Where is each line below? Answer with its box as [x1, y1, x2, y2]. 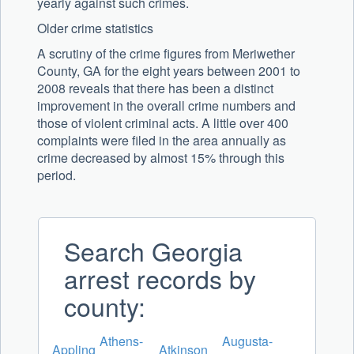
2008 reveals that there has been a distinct [37, 79, 273, 98]
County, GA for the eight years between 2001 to [37, 62, 300, 81]
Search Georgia [64, 232, 243, 269]
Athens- [100, 332, 143, 351]
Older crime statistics [37, 19, 153, 38]
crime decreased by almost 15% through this [37, 149, 284, 168]
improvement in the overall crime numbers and [37, 96, 296, 115]
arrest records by [64, 260, 256, 297]
